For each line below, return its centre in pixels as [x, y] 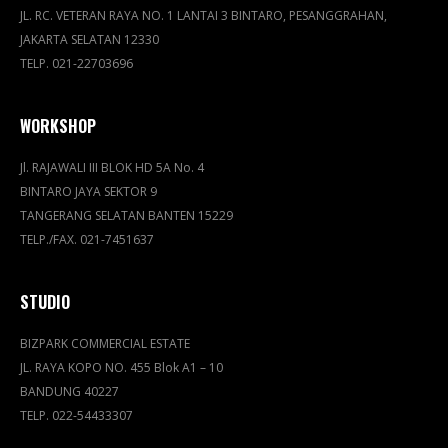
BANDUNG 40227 [69, 391]
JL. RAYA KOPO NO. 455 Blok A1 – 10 [121, 367]
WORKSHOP [58, 126]
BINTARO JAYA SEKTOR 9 [88, 191]
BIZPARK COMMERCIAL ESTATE [105, 343]
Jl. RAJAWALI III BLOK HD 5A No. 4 [112, 167]
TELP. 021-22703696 [76, 63]
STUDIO [45, 302]
